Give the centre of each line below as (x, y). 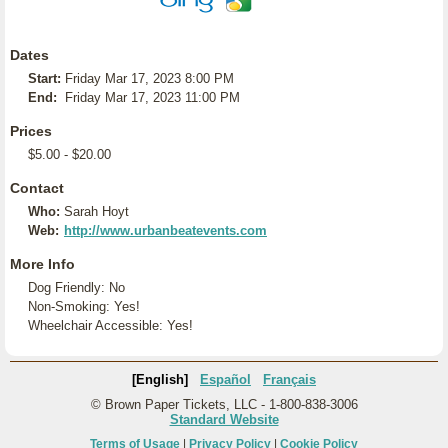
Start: (44, 78)
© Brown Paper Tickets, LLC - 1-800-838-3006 (224, 404)
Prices (31, 131)
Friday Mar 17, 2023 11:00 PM (152, 97)
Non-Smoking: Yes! (84, 306)
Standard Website (224, 419)
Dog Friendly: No (76, 287)
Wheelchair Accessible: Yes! (110, 325)
